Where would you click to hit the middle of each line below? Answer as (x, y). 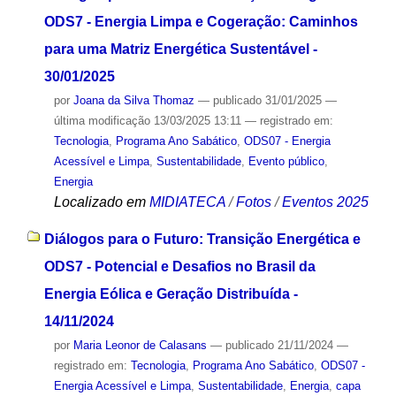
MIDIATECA (187, 202)
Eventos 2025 (325, 202)
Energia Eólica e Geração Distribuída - (171, 294)
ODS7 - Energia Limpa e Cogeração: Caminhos (201, 21)
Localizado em (99, 202)
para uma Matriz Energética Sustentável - (180, 49)
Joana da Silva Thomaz (133, 100)
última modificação (102, 120)
